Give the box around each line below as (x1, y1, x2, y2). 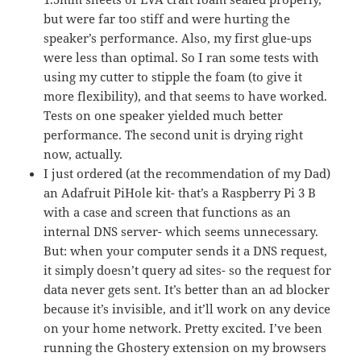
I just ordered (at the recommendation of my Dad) (44, 165, 331, 182)
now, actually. (44, 146, 123, 163)
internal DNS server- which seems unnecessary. (44, 223, 319, 240)
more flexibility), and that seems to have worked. (44, 88, 328, 105)
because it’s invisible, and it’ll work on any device (44, 301, 331, 317)
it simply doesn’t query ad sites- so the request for (44, 262, 332, 279)
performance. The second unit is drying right (44, 127, 304, 143)
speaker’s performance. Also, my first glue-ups (44, 30, 313, 47)
